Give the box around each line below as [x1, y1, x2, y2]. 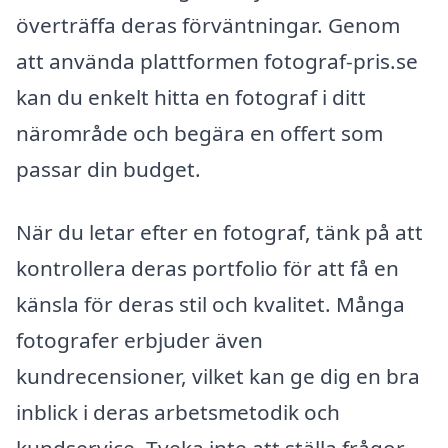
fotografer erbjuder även [16, 326, 263, 355]
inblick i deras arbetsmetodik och [16, 398, 340, 427]
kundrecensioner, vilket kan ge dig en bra [16, 362, 420, 391]
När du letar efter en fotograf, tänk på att [16, 218, 423, 247]
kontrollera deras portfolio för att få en [16, 254, 399, 283]
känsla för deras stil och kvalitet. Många [16, 290, 405, 319]
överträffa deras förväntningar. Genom [16, 10, 400, 39]
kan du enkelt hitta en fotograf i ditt [16, 82, 366, 111]
